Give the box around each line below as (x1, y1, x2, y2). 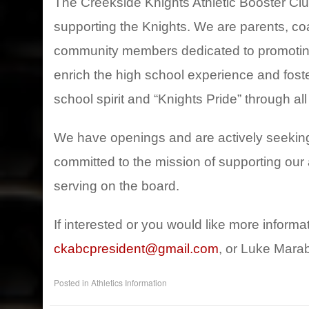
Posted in (53, 276, 91, 288)
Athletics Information (90, 276, 167, 288)
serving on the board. (53, 178, 179, 193)
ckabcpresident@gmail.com (53, 241, 219, 256)
